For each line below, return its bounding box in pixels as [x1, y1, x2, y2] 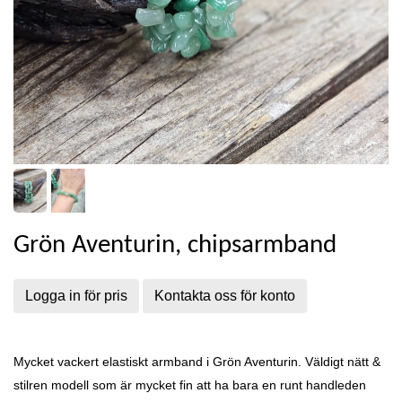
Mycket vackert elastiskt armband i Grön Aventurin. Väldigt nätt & [13, 354, 380, 370]
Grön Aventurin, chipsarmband [13, 232, 336, 259]
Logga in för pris [25, 288, 127, 304]
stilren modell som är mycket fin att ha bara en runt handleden [13, 378, 366, 393]
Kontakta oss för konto [154, 288, 295, 304]
